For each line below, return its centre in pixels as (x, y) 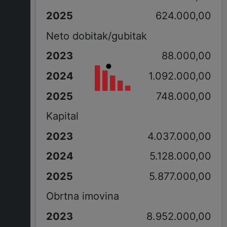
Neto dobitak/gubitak (96, 36)
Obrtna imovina (82, 196)
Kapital (62, 116)
